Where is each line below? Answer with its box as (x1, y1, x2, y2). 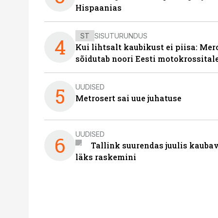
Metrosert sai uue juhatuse (75, 93, 182, 103)
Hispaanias (75, 2, 122, 13)
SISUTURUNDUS (94, 31, 147, 40)
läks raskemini (75, 152, 136, 162)
